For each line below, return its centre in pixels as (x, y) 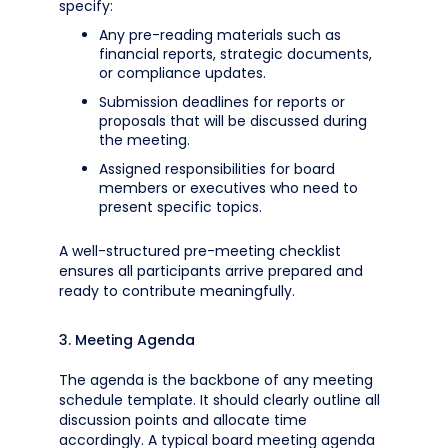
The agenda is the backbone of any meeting (216, 380)
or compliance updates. (182, 73)
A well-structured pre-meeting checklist (200, 251)
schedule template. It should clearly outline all (219, 400)
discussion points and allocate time (183, 420)
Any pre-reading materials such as (220, 35)
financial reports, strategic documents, (235, 54)
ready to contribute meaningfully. (177, 291)
